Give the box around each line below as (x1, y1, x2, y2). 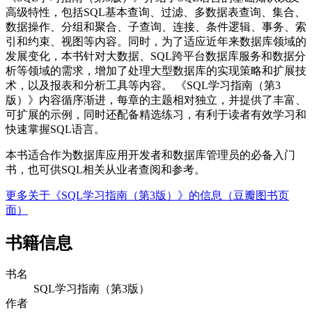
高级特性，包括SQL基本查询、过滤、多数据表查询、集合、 (6, 6, 306, 18)
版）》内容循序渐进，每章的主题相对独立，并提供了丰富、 (6, 93, 306, 106)
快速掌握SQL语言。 (6, 123, 105, 135)
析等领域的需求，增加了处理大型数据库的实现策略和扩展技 (6, 64, 306, 77)
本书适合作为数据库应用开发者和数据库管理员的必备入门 (6, 148, 295, 161)
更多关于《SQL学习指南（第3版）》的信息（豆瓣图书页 (6, 189, 289, 201)
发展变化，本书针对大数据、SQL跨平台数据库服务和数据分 (6, 49, 306, 62)
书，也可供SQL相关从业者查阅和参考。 (6, 163, 205, 175)
